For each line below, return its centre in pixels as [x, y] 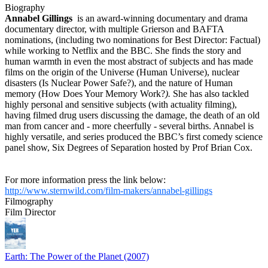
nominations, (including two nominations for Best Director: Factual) [133, 39]
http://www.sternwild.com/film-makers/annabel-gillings [109, 190]
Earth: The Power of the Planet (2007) [77, 256]
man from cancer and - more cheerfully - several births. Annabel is [129, 126]
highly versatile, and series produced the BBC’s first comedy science [134, 136]
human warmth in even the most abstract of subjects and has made [129, 61]
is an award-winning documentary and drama [160, 18]
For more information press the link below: [85, 179]
